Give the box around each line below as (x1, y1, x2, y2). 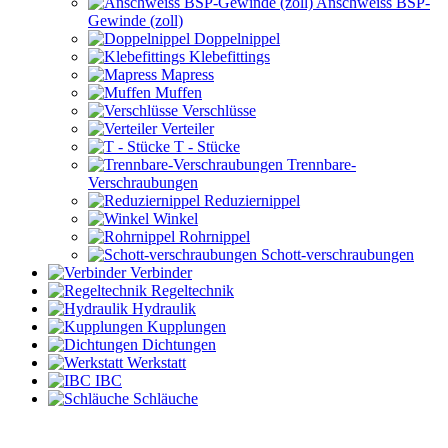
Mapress (157, 66, 214, 83)
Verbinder (126, 264, 192, 281)
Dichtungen (138, 336, 216, 353)
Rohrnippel (175, 228, 250, 245)
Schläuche (129, 390, 198, 407)
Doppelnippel (190, 30, 280, 47)
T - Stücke (170, 138, 240, 155)
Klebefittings (185, 48, 270, 65)
